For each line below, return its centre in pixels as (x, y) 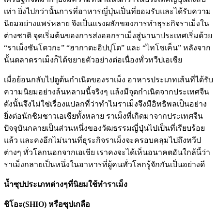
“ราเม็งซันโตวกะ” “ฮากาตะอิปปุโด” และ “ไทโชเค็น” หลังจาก (107, 48)
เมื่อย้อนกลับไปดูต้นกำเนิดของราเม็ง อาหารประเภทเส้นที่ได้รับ (108, 80)
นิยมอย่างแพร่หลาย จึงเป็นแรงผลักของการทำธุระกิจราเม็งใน (107, 24)
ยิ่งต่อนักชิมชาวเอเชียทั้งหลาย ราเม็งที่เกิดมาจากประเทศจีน (103, 116)
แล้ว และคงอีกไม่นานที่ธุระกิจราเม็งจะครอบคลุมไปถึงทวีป (102, 140)
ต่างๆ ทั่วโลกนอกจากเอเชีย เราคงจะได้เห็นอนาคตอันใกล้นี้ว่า (107, 153)
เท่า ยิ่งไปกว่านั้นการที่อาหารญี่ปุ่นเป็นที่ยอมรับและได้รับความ (108, 12)
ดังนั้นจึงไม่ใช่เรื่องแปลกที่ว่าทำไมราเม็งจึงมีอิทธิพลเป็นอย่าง (105, 104)
